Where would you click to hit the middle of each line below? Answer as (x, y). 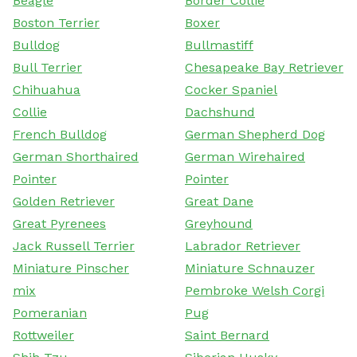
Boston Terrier (56, 22)
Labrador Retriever (243, 245)
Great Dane (219, 201)
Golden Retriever (64, 201)
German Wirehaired (245, 156)
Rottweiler (43, 335)
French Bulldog (60, 134)
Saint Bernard (227, 335)
